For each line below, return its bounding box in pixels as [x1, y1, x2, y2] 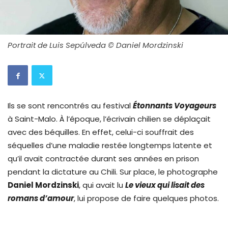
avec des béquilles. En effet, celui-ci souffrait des [8, 127, 194, 138]
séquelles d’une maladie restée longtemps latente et [8, 140, 212, 151]
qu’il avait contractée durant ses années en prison [8, 153, 199, 164]
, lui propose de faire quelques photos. [74, 193, 219, 204]
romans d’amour [8, 193, 74, 204]
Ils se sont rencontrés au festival [8, 100, 133, 111]
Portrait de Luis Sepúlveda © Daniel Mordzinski [8, 40, 183, 51]
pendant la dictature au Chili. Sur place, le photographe [8, 166, 218, 178]
